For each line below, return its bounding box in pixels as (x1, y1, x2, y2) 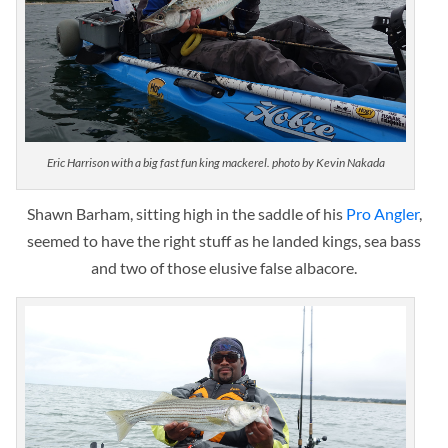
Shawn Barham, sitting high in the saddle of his (26, 204, 346, 224)
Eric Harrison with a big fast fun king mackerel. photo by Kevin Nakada (46, 155, 385, 171)
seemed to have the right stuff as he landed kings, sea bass (27, 231, 421, 251)
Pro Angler (345, 204, 419, 224)
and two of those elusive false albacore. (91, 258, 357, 278)
